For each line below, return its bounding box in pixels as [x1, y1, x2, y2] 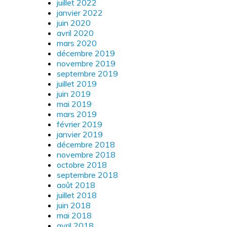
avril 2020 [57, 27, 94, 38]
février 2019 [57, 119, 102, 129]
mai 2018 [57, 210, 92, 220]
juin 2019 [57, 88, 91, 99]
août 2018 [57, 179, 95, 190]
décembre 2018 [57, 139, 115, 149]
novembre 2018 [57, 149, 116, 160]
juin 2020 [57, 17, 91, 28]
